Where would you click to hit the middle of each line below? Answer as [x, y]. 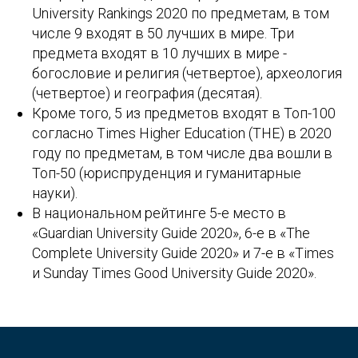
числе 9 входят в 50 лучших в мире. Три [163, 33]
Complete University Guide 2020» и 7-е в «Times [183, 253]
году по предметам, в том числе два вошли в [182, 153]
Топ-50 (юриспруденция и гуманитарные [167, 173]
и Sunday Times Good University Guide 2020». [174, 272]
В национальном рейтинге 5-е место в [159, 213]
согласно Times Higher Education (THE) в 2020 [182, 133]
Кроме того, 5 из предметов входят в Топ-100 [184, 113]
